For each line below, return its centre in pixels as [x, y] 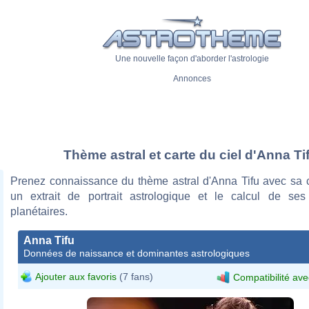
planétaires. [39, 211]
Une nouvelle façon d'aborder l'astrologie [192, 59]
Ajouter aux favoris [76, 276]
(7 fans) [135, 276]
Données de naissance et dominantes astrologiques [137, 253]
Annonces [192, 79]
